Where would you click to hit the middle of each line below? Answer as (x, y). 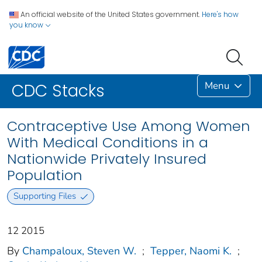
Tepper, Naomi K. (191, 251)
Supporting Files (44, 196)
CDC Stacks (58, 91)
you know (27, 25)
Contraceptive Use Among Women (129, 126)
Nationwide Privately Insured (107, 159)
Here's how (220, 14)
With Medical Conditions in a (108, 143)
